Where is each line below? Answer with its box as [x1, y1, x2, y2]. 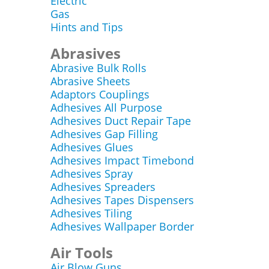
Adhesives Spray [50, 166, 133, 181]
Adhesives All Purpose [50, 100, 162, 115]
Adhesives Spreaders [50, 180, 156, 194]
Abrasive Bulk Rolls [50, 61, 147, 75]
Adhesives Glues [50, 140, 133, 154]
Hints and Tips [50, 20, 123, 34]
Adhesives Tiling [50, 206, 132, 220]
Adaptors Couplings [50, 87, 150, 101]
